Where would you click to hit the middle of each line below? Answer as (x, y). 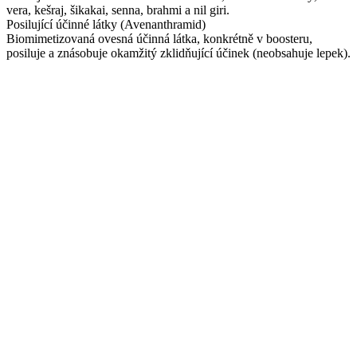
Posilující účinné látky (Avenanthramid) (106, 24)
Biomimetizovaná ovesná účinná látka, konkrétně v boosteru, (159, 38)
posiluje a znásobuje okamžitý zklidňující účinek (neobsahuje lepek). (178, 53)
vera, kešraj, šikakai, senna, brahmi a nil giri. (118, 10)
